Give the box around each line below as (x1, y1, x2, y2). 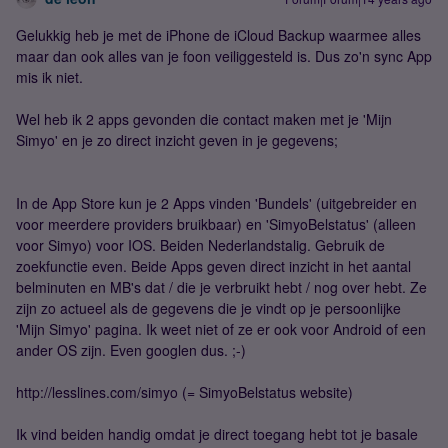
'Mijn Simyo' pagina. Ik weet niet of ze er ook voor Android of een (16, 319, 426, 339)
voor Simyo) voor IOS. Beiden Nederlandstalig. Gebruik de (16, 235, 385, 255)
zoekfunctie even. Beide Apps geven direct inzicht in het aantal (16, 256, 411, 276)
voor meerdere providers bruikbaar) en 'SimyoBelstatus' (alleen (16, 214, 416, 234)
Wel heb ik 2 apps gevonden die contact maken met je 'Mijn (16, 109, 392, 129)
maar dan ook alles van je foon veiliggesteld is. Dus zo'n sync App (16, 46, 432, 66)
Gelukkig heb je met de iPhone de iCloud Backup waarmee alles (16, 25, 421, 45)
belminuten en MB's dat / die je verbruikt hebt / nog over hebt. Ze (16, 277, 427, 297)
